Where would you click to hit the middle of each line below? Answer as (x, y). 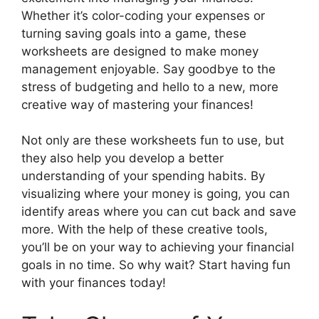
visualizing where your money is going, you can (156, 194)
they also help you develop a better (122, 158)
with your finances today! (94, 283)
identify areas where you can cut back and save (159, 212)
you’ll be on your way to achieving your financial (158, 247)
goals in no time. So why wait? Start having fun (156, 265)
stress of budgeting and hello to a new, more (150, 87)
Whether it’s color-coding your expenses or (143, 15)
